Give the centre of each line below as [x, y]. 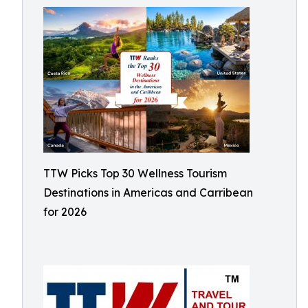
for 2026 [65, 212]
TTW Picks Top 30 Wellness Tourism [135, 173]
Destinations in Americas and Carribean [148, 192]
